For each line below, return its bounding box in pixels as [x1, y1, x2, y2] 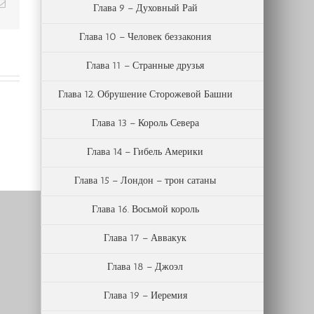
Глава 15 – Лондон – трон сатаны [74, 175, 216, 186]
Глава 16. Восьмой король [91, 203, 199, 215]
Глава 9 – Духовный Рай [93, 2, 198, 14]
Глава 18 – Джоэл [107, 261, 183, 273]
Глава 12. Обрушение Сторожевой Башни [57, 88, 233, 100]
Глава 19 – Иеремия [103, 289, 187, 301]
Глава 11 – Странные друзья [86, 60, 204, 71]
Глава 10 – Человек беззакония [79, 31, 211, 43]
